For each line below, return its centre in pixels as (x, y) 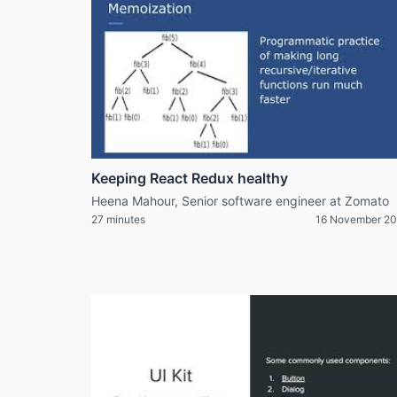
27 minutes (118, 219)
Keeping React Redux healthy (190, 178)
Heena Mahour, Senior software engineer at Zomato (240, 200)
